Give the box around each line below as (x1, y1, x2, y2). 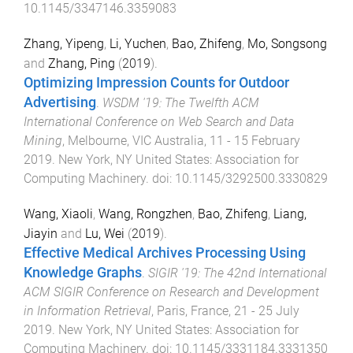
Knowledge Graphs (24, 264, 142, 281)
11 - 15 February (210, 133, 300, 149)
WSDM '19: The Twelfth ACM (102, 95, 259, 111)
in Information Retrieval (24, 303, 151, 318)
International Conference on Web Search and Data (24, 114, 294, 130)
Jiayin (24, 225, 58, 241)
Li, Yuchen (110, 36, 166, 52)
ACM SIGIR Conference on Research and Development (24, 284, 319, 299)
